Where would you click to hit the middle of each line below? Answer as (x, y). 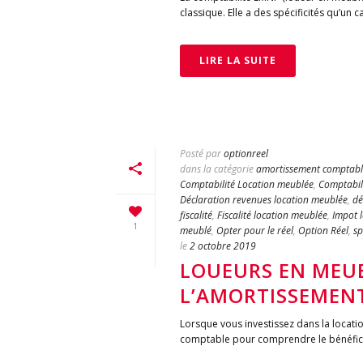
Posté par (201, 154)
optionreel (246, 154)
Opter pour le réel (255, 231)
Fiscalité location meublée (272, 215)
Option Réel (323, 231)
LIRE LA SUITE (238, 60)
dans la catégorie (217, 169)
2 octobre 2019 (223, 246)
